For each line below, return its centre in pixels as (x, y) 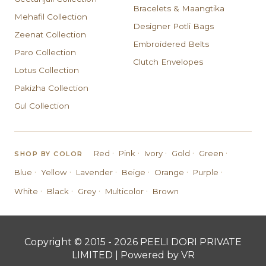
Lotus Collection (47, 70)
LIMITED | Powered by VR (133, 255)
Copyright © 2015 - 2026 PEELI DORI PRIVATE (133, 242)
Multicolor (124, 191)
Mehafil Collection (51, 17)
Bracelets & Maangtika (179, 8)
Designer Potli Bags (173, 26)
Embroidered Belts (171, 44)
